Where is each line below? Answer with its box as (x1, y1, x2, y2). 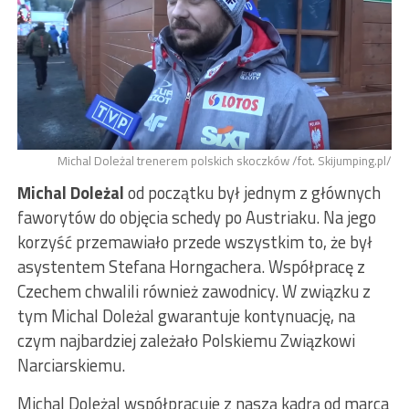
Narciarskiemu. (16, 351, 125, 378)
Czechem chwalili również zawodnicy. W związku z (16, 278, 371, 304)
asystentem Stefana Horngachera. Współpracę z (16, 253, 365, 279)
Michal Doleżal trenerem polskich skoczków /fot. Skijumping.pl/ (58, 151, 393, 170)
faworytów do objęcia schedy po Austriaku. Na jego (16, 204, 376, 230)
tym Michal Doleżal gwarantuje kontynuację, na (16, 302, 355, 329)
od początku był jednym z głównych (123, 179, 381, 205)
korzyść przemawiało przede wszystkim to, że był (16, 228, 372, 255)
